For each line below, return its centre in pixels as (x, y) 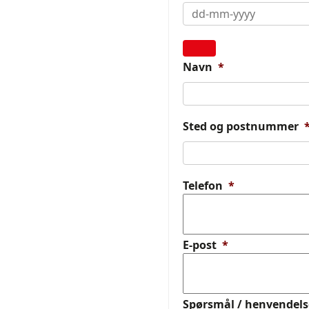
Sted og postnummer (241, 127)
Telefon (203, 186)
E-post (200, 245)
